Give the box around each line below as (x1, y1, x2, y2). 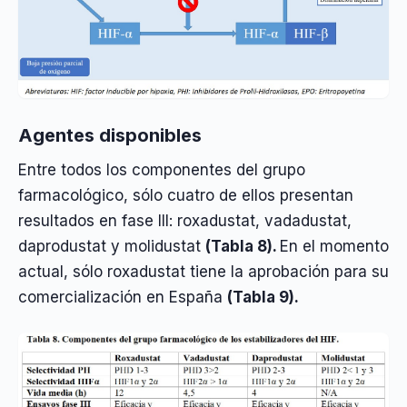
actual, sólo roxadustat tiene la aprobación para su (18, 262, 389, 281)
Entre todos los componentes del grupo (18, 160, 305, 179)
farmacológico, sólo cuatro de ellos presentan (18, 185, 353, 204)
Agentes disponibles (18, 124, 202, 146)
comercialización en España (18, 287, 227, 306)
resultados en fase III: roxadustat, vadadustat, (18, 211, 352, 230)
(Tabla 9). (227, 287, 299, 306)
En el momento (280, 236, 389, 255)
